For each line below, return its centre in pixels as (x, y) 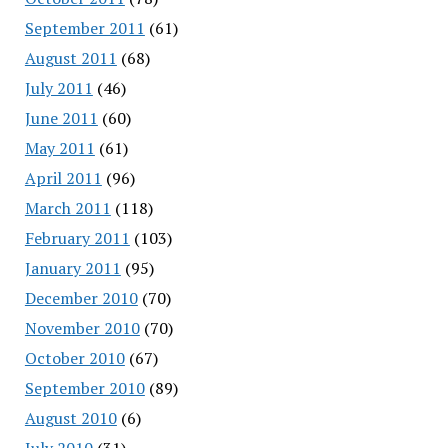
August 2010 (70, 417)
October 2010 (74, 357)
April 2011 (63, 177)
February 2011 (77, 237)
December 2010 (81, 297)
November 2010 (82, 327)
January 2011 (72, 267)
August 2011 (70, 57)
